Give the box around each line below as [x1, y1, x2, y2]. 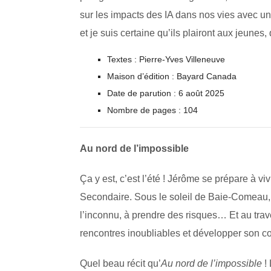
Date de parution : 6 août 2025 [107, 88, 224, 99]
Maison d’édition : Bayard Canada [107, 71, 237, 82]
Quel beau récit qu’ [80, 258, 161, 269]
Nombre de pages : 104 [107, 105, 198, 116]
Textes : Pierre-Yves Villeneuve [107, 54, 225, 65]
